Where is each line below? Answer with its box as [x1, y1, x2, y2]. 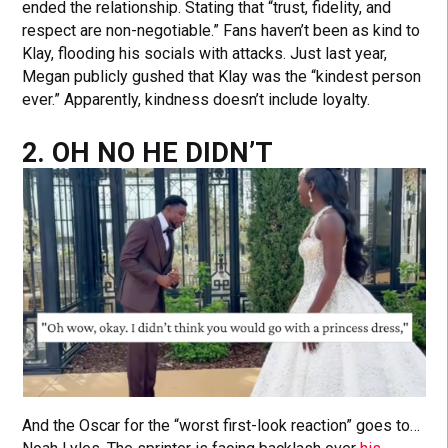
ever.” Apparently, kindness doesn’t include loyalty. [22, 89, 371, 109]
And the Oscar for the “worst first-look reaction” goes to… [22, 415, 421, 435]
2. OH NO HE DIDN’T [22, 136, 274, 169]
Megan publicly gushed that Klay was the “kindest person [22, 66, 422, 86]
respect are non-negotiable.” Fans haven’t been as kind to [22, 20, 421, 40]
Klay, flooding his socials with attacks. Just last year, [22, 43, 388, 63]
